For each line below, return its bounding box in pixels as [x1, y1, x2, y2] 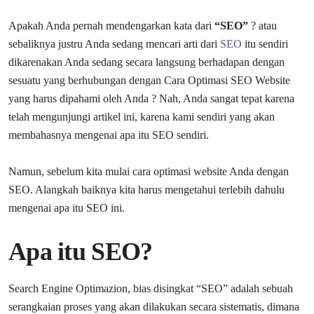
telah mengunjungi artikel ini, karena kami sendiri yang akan [8, 110, 275, 123]
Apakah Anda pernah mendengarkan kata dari [8, 19, 214, 32]
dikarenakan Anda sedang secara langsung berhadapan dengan [8, 55, 285, 68]
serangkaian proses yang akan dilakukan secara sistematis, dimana [8, 300, 299, 313]
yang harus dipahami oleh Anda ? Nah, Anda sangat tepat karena [8, 92, 294, 104]
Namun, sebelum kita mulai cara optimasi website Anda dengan [8, 165, 289, 177]
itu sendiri [242, 37, 288, 50]
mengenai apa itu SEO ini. [8, 201, 125, 214]
